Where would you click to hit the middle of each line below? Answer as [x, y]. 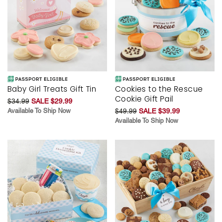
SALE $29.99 [52, 101]
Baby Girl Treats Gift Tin [52, 89]
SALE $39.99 [159, 111]
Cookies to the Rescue [159, 89]
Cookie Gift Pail [144, 99]
